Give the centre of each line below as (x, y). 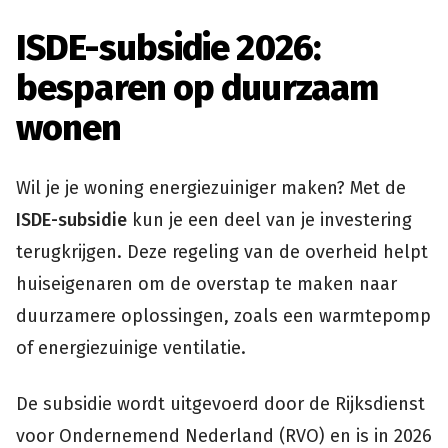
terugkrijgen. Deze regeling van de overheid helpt (222, 252)
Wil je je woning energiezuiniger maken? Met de (211, 188)
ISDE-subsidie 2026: (168, 48)
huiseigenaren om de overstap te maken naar (206, 284)
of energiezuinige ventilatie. (131, 348)
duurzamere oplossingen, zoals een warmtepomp (223, 316)
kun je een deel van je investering (269, 220)
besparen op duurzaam (197, 88)
